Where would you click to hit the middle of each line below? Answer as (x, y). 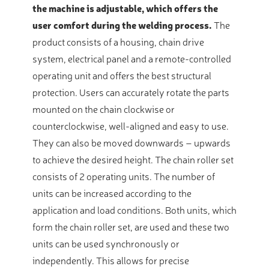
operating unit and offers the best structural (122, 75)
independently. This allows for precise (111, 260)
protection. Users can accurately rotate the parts (131, 92)
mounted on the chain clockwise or (104, 109)
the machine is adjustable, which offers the (125, 8)
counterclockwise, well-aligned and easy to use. (131, 126)
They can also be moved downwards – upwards (131, 143)
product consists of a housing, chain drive (118, 42)
